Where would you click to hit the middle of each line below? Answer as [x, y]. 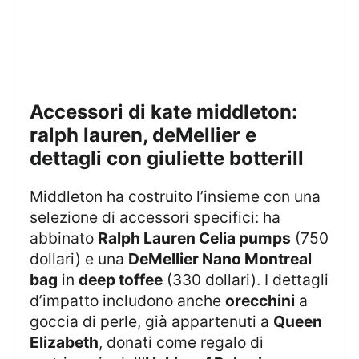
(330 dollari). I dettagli [246, 280]
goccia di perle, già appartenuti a [152, 322]
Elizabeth [65, 343]
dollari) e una [79, 259]
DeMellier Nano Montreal [220, 259]
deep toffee [121, 280]
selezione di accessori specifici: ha [155, 218]
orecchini [260, 301]
